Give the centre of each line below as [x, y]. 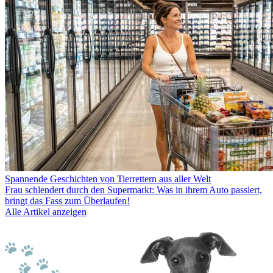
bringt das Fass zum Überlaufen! [67, 201]
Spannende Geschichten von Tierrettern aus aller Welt [108, 179]
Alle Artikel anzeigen [46, 212]
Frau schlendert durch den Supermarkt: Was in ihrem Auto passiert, [133, 190]
